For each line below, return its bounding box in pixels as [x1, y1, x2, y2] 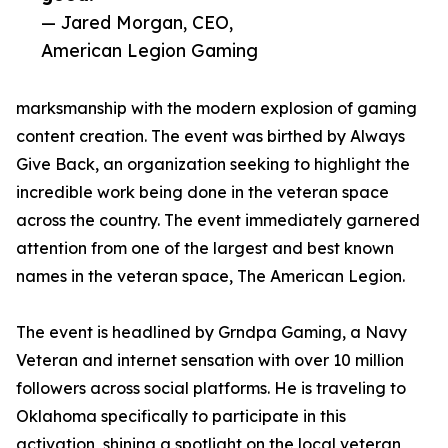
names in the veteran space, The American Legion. [16, 266, 405, 287]
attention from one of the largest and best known [16, 238, 394, 259]
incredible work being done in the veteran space [16, 182, 389, 203]
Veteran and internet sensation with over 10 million [16, 350, 404, 371]
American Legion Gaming [41, 39, 258, 62]
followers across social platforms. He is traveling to [16, 378, 406, 399]
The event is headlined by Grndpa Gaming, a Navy [16, 322, 407, 343]
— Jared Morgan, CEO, [41, 11, 233, 34]
